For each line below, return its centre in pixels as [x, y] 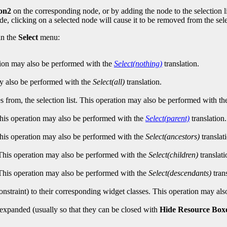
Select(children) [173, 155]
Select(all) [109, 82]
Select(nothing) [138, 63]
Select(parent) [167, 118]
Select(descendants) [180, 173]
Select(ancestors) [173, 136]
